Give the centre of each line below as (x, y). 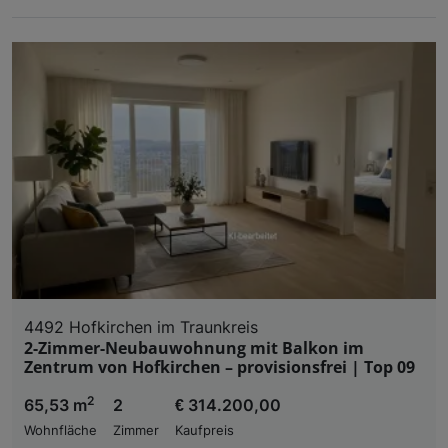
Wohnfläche (60, 430)
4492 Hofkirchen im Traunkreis (141, 326)
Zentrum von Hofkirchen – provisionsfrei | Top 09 (219, 366)
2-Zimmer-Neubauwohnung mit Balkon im (194, 347)
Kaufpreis (204, 430)
